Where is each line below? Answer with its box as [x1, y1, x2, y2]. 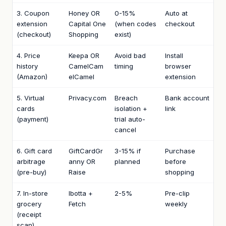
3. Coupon [17, 9, 49, 17]
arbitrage [17, 157, 45, 165]
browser [165, 62, 191, 70]
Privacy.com [69, 93, 106, 102]
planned [115, 157, 140, 165]
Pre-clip [165, 189, 190, 197]
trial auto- [115, 115, 145, 123]
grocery [17, 199, 41, 208]
